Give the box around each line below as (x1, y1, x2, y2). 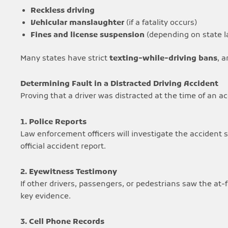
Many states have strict (20, 53, 109, 64)
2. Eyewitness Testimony (20, 166, 117, 177)
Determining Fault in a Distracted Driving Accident (20, 79, 218, 90)
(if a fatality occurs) (124, 17, 197, 28)
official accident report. (20, 141, 106, 152)
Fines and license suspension (31, 30, 145, 40)
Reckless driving (31, 5, 95, 16)
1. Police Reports (20, 117, 87, 127)
